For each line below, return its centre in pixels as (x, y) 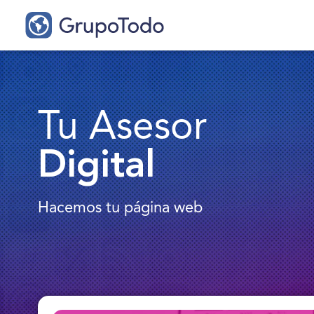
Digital (96, 166)
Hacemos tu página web (120, 208)
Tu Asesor (122, 128)
